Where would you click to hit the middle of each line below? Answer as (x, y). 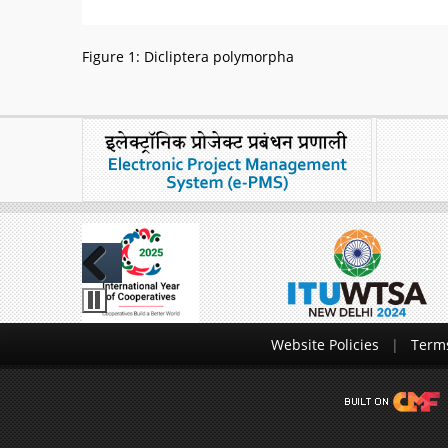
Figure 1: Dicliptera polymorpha (188, 56)
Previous (110, 296)
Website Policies (325, 344)
